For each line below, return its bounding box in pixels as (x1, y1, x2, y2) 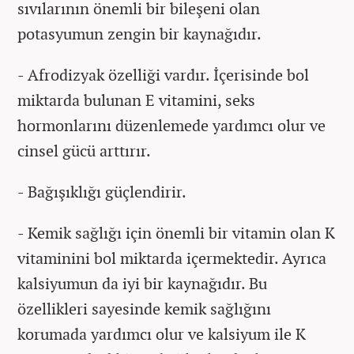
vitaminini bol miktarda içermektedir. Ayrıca (17, 247, 326, 269)
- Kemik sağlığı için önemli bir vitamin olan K (17, 221, 335, 243)
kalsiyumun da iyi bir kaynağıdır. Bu (17, 272, 267, 294)
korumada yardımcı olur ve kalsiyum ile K (17, 322, 306, 345)
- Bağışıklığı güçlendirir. (17, 180, 186, 202)
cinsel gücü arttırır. (17, 139, 151, 161)
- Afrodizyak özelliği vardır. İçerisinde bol (17, 63, 309, 85)
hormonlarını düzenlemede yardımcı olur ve (17, 114, 326, 136)
